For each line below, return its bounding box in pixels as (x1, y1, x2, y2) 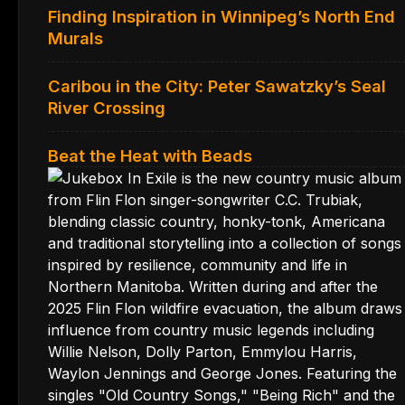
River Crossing (48, 97, 165, 118)
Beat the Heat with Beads (48, 145, 252, 165)
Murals (48, 27, 103, 48)
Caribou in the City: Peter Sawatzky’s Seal (48, 75, 386, 96)
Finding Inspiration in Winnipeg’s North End (48, 5, 395, 26)
